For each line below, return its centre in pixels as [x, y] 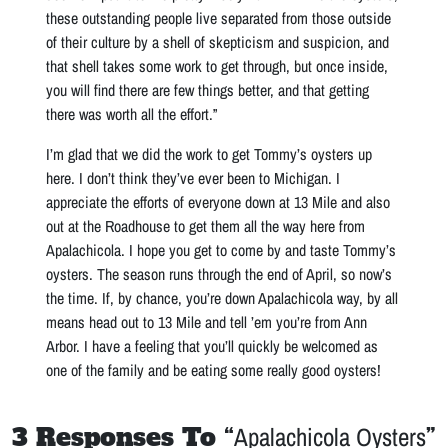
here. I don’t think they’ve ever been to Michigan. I [193, 177]
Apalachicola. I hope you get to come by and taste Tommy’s [221, 249]
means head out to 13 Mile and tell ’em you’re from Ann [207, 321]
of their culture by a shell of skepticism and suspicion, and [218, 41]
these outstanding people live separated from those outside [219, 17]
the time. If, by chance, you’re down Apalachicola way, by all [222, 297]
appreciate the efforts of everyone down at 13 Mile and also [218, 201]
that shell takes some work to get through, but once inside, [217, 65]
